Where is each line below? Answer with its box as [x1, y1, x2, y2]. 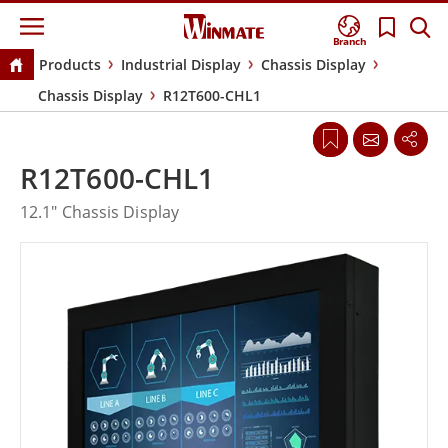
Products [38, 55, 101, 75]
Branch [333, 34, 367, 49]
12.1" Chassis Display [20, 201, 180, 224]
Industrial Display [120, 55, 241, 75]
